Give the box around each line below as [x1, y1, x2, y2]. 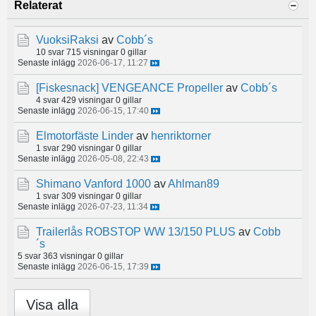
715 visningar [66, 47, 119, 57]
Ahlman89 [168, 178, 219, 190]
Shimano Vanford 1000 [36, 178, 151, 190]
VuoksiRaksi [36, 34, 99, 47]
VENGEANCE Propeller [102, 82, 223, 95]
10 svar [36, 47, 64, 57]
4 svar [36, 95, 59, 105]
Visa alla [26, 297, 78, 313]
